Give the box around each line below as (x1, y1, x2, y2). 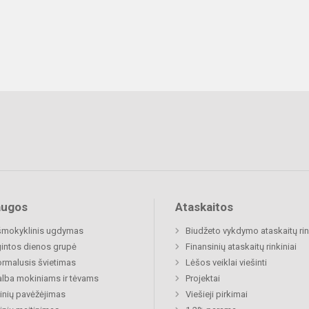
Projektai (186, 273, 220, 284)
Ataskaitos (175, 200, 233, 215)
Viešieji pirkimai (186, 289, 248, 300)
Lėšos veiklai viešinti (186, 257, 267, 268)
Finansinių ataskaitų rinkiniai (186, 241, 297, 252)
